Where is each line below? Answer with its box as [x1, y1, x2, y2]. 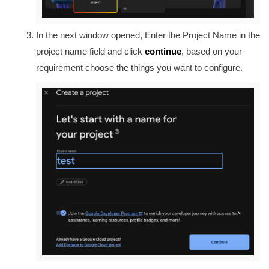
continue [145, 46, 181, 56]
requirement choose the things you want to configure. [36, 62, 243, 73]
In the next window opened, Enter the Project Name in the [36, 29, 260, 40]
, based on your [181, 46, 242, 56]
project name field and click [36, 46, 145, 56]
